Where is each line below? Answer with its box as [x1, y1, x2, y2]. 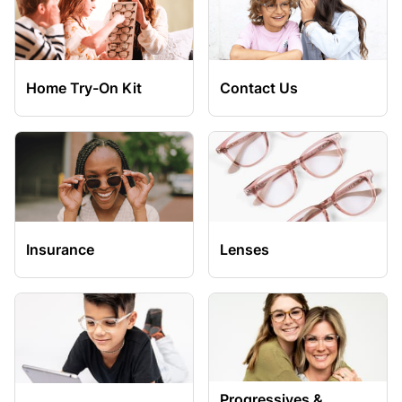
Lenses [220, 240, 269, 258]
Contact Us [220, 79, 298, 97]
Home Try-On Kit [26, 79, 142, 97]
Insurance [26, 240, 94, 258]
